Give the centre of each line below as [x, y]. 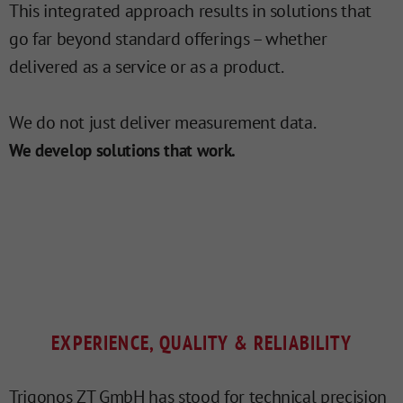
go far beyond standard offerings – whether [168, 39]
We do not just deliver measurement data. [163, 123]
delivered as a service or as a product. [147, 67]
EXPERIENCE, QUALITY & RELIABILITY [201, 343]
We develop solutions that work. [123, 151]
